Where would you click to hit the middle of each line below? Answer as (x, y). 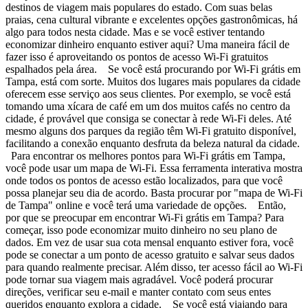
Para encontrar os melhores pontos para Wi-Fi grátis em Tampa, (145, 155)
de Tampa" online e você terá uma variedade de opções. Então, (146, 205)
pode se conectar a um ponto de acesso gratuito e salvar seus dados (150, 254)
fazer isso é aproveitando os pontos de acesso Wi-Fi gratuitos (137, 56)
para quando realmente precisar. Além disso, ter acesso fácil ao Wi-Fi (154, 267)
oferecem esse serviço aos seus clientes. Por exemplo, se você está (148, 93)
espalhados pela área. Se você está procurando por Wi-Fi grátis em (153, 69)
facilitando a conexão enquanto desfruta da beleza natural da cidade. (154, 143)
